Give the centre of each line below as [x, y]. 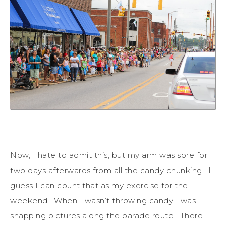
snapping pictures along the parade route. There [106, 215]
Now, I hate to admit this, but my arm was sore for [109, 155]
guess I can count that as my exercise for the [99, 185]
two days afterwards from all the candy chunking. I [111, 170]
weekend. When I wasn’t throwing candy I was [103, 200]
